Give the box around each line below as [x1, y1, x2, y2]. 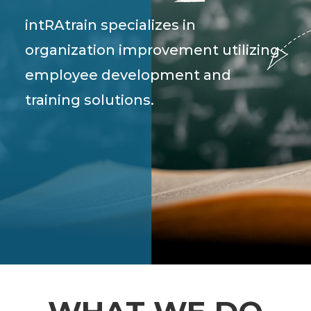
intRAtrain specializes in [24, 16, 196, 33]
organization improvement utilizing [24, 41, 280, 58]
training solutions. [24, 91, 154, 108]
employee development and [24, 66, 231, 83]
